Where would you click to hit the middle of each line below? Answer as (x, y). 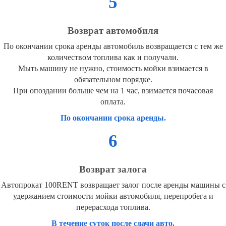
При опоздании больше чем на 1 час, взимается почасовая (113, 91)
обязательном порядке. (113, 80)
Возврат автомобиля (113, 31)
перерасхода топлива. (113, 207)
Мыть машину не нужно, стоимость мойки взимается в (113, 69)
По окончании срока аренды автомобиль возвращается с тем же (113, 46)
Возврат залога (113, 169)
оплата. (113, 102)
